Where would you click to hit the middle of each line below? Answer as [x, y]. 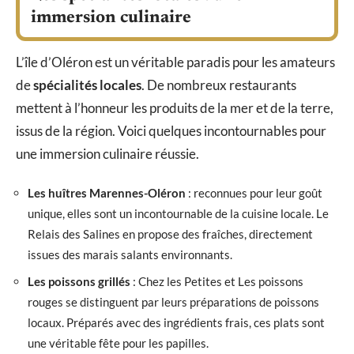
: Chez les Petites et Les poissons [217, 281]
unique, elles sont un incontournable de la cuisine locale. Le [178, 214]
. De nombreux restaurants [219, 85]
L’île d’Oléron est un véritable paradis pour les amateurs [175, 62]
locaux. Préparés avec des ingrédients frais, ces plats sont [176, 322]
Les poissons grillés [79, 281]
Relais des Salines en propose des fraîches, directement [170, 234]
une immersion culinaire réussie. [107, 153]
